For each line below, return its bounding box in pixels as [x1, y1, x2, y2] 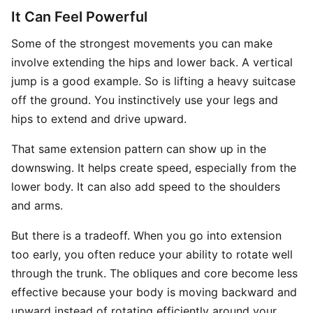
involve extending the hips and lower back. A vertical [11, 55, 293, 69]
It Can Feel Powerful [11, 8, 147, 25]
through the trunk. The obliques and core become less [11, 266, 298, 280]
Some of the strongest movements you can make [11, 36, 272, 50]
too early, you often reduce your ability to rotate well [11, 247, 293, 261]
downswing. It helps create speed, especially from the [11, 161, 296, 175]
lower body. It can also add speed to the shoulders [11, 180, 280, 194]
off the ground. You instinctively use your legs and [11, 93, 278, 107]
